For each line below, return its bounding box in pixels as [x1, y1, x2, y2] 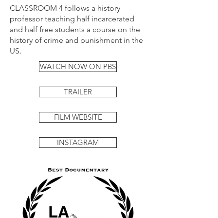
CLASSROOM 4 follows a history [10, 3, 120, 13]
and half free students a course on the [10, 25, 140, 34]
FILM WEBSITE [54, 112, 102, 122]
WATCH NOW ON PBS [40, 62, 116, 71]
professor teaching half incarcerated [10, 14, 134, 23]
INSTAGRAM [57, 138, 99, 147]
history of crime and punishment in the [10, 36, 143, 45]
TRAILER [64, 87, 92, 96]
